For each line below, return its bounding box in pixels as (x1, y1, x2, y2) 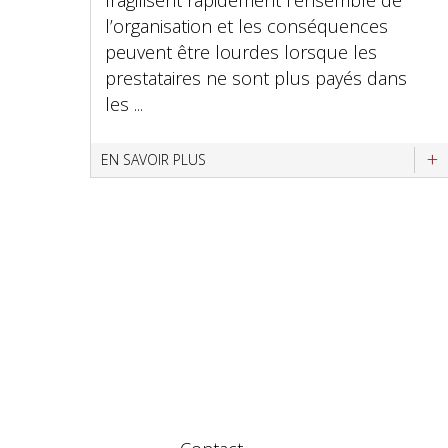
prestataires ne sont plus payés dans (105, 66, 407, 90)
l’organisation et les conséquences (105, 14, 388, 38)
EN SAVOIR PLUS (101, 150, 206, 169)
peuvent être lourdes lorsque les (105, 40, 377, 64)
